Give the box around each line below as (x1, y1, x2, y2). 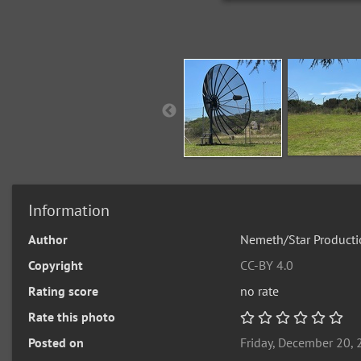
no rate (240, 283, 280, 299)
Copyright (28, 257, 83, 273)
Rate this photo (28, 309, 115, 325)
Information (28, 200, 110, 221)
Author (28, 231, 68, 247)
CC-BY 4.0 (240, 257, 294, 273)
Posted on (28, 334, 84, 351)
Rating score (28, 283, 98, 299)
